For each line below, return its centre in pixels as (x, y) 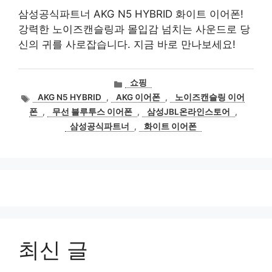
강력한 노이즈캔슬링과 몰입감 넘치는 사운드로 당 (134, 29)
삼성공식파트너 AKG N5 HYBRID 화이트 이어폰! (131, 14)
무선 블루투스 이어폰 (92, 112)
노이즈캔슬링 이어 (209, 97)
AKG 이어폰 (138, 97)
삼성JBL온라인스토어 (188, 112)
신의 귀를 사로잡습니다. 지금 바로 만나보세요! (127, 44)
